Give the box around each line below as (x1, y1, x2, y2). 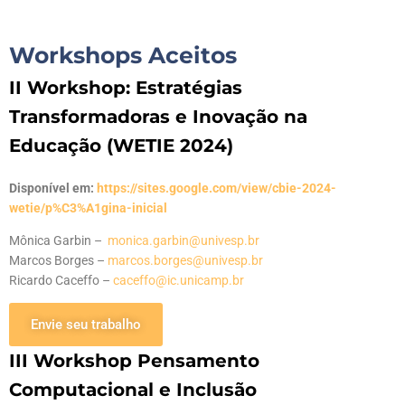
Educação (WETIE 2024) (9, 134, 233, 156)
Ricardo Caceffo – (9, 272, 113, 287)
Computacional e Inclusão (9, 378, 257, 400)
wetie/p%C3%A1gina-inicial (9, 200, 167, 215)
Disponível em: (9, 180, 97, 195)
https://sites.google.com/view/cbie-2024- (97, 180, 336, 195)
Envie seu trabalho (31, 316, 141, 333)
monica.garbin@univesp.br (108, 232, 259, 248)
